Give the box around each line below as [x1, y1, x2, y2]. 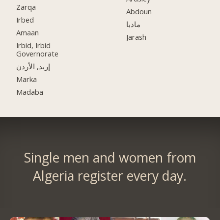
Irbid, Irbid [16, 40, 51, 50]
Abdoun [126, 6, 152, 17]
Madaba [16, 86, 44, 97]
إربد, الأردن [16, 61, 51, 71]
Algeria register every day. [33, 166, 187, 185]
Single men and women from [24, 148, 196, 166]
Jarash [126, 31, 147, 42]
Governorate [16, 48, 59, 58]
